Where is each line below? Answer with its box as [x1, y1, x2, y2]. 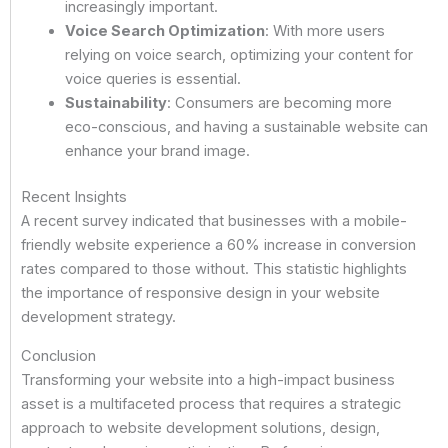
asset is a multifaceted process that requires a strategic [21, 394, 401, 413]
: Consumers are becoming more [166, 94, 392, 113]
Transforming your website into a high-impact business [21, 370, 395, 389]
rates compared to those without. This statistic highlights [21, 260, 407, 279]
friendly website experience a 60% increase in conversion [21, 236, 416, 255]
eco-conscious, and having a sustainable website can [64, 118, 428, 137]
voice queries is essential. [64, 70, 241, 89]
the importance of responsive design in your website [21, 284, 380, 303]
